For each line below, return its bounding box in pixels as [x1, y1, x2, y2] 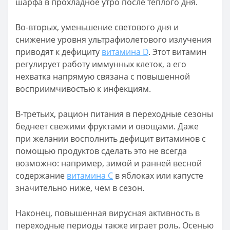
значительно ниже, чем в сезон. [15, 182, 144, 194]
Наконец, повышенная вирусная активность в [15, 207, 200, 219]
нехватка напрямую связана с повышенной [15, 71, 190, 82]
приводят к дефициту [15, 46, 102, 57]
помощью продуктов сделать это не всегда [15, 145, 187, 157]
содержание [15, 170, 67, 181]
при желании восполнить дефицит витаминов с [15, 133, 206, 144]
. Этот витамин [148, 46, 206, 57]
